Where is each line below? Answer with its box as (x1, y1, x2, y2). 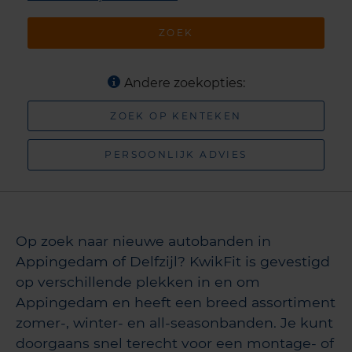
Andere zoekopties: (123, 75, 245, 90)
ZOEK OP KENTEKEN (110, 109, 242, 122)
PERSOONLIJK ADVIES (104, 148, 247, 161)
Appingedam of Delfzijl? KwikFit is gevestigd (16, 252, 330, 269)
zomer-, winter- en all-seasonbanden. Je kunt (16, 313, 333, 331)
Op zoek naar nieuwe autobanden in (16, 232, 271, 249)
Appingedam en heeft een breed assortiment (16, 293, 335, 310)
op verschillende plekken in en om (16, 273, 260, 290)
